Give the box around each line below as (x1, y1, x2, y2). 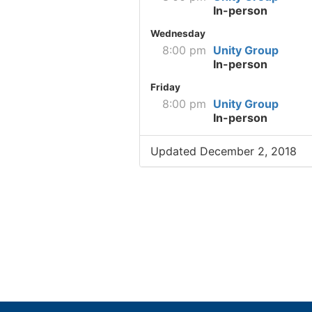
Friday (150, 81, 180, 93)
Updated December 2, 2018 (150, 144, 297, 159)
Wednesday (150, 28, 205, 40)
